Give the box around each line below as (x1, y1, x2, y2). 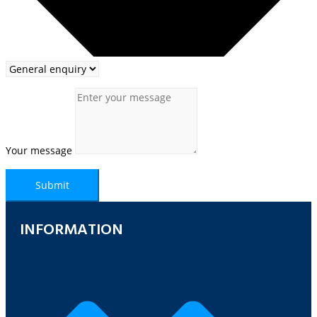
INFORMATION (20, 218, 123, 243)
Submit (35, 178, 69, 192)
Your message (6, 144, 75, 158)
